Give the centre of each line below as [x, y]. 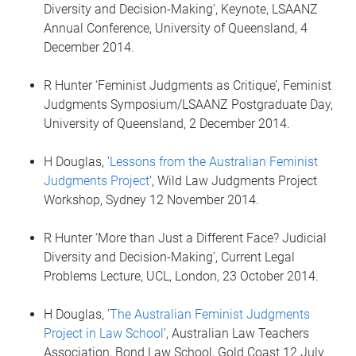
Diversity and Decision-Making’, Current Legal [169, 257]
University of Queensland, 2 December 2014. [167, 124]
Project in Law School [104, 333]
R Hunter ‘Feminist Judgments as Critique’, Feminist [188, 85]
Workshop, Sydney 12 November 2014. [151, 200]
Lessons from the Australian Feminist [214, 162]
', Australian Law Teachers [236, 333]
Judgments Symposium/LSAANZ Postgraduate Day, [188, 104]
